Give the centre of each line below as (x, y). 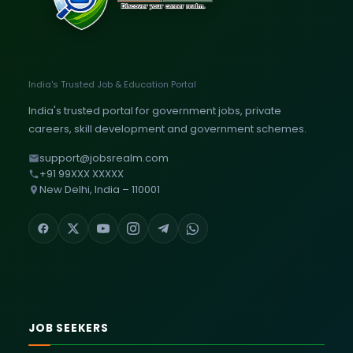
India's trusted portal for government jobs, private (155, 111)
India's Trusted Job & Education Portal (112, 85)
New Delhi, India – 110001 (100, 190)
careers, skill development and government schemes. (167, 129)
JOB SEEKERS (69, 329)
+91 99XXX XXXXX (82, 174)
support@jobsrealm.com (104, 158)
